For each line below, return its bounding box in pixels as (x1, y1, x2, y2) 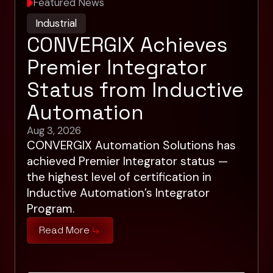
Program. (27, 200, 74, 216)
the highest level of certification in (27, 169, 211, 185)
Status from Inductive (27, 76, 244, 103)
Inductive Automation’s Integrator (27, 185, 210, 200)
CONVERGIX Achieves (27, 31, 227, 58)
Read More (39, 224, 90, 237)
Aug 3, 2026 (27, 123, 81, 137)
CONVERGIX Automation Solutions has (27, 137, 236, 153)
